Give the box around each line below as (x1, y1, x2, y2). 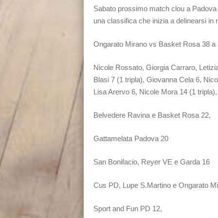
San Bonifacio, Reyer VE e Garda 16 (93, 157, 210, 166)
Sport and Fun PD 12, (93, 204, 162, 213)
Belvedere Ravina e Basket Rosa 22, (93, 110, 213, 119)
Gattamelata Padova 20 (93, 134, 168, 143)
